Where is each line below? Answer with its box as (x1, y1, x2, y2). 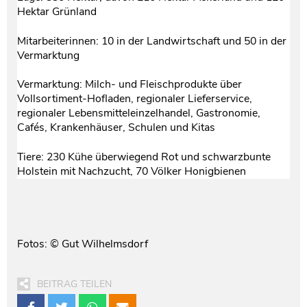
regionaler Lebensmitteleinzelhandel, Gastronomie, (17, 106, 260, 121)
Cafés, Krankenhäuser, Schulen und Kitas (17, 120, 221, 136)
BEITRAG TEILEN (36, 278, 112, 291)
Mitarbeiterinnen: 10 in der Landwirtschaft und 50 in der (17, 33, 286, 49)
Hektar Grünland (17, 4, 101, 20)
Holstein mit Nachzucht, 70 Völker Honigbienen (17, 164, 249, 180)
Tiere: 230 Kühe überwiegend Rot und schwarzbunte (17, 149, 271, 165)
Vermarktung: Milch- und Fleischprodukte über (17, 77, 242, 93)
